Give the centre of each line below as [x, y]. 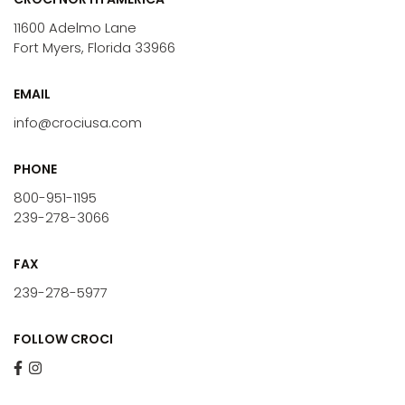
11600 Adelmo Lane [75, 28]
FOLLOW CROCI [63, 339]
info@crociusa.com [78, 123]
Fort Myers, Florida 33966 [94, 48]
